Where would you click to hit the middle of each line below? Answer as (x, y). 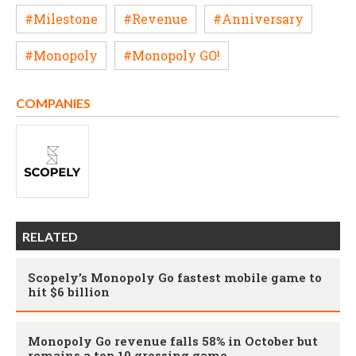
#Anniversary (258, 19)
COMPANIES (53, 103)
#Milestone (61, 19)
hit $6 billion (69, 291)
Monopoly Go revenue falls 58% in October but (173, 341)
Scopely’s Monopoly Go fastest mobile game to (175, 277)
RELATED (50, 236)
